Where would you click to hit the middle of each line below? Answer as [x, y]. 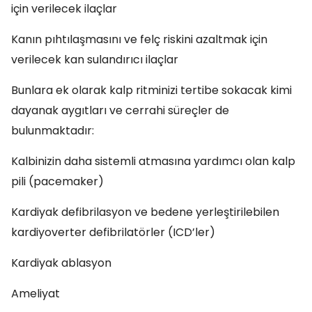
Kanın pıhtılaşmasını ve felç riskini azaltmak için [139, 39]
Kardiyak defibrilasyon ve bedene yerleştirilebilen [145, 212]
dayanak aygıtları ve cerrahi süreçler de [120, 110]
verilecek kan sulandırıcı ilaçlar [95, 60]
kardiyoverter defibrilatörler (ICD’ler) [113, 232]
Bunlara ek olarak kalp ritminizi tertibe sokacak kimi [151, 90]
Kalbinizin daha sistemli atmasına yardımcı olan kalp [153, 161]
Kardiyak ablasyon [61, 263]
